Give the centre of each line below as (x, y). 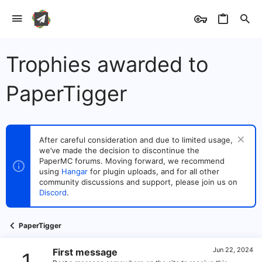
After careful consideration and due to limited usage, (136, 140)
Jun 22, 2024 (233, 249)
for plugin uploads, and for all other (154, 171)
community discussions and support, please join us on (138, 182)
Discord (53, 192)
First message (85, 252)
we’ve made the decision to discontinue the (119, 150)
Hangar (75, 171)
